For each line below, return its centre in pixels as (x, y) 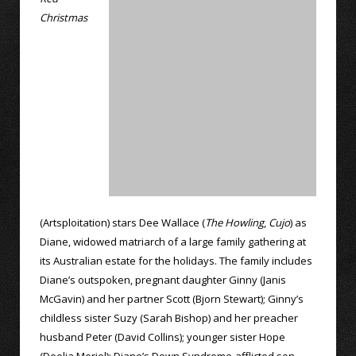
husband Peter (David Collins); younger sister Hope (163, 337)
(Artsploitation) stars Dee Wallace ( (122, 223)
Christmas (64, 18)
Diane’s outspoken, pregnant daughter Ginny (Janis (163, 280)
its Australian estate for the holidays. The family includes (176, 261)
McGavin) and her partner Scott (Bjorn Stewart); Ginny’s (172, 299)
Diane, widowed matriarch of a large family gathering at (173, 242)
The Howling (234, 223)
